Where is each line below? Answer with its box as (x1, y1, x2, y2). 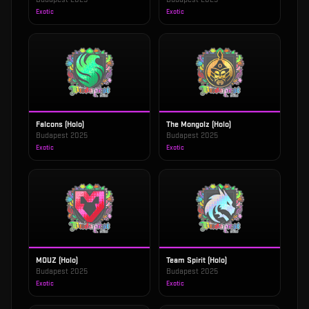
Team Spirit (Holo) (166, 255, 227, 266)
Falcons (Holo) (36, 119, 84, 130)
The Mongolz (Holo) (166, 119, 231, 130)
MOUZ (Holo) (36, 255, 78, 266)
